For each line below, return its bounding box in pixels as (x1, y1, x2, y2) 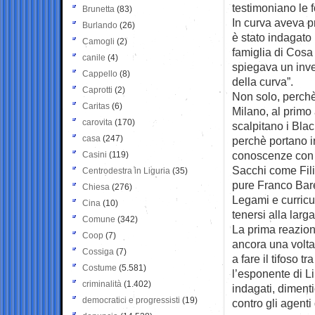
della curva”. (232, 75, 293, 88)
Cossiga (82, 246, 114, 257)
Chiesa (82, 181, 110, 192)
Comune (82, 214, 115, 224)
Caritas (82, 101, 110, 111)
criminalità (82, 278, 122, 289)
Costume (82, 262, 117, 273)
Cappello (82, 68, 117, 79)
